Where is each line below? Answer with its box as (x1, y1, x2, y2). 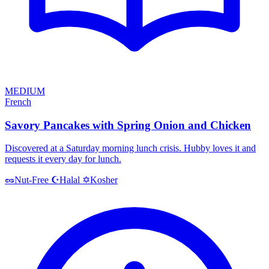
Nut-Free (14, 175, 49, 186)
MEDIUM (5, 86, 45, 96)
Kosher (90, 174, 118, 185)
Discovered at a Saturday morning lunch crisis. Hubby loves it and (5, 143, 256, 154)
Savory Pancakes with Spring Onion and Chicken (5, 118, 251, 131)
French (5, 97, 31, 107)
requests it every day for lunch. (5, 154, 121, 165)
